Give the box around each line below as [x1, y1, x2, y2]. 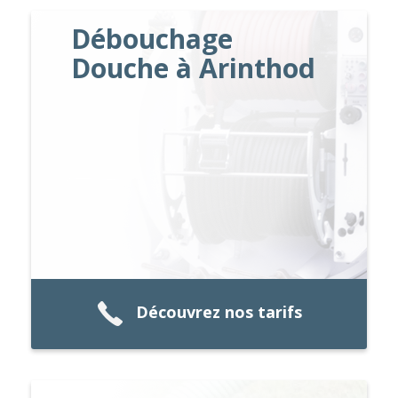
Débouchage [71, 20, 234, 57]
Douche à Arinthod [71, 49, 316, 86]
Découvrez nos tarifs [135, 301, 302, 323]
